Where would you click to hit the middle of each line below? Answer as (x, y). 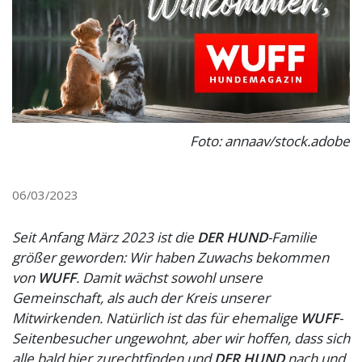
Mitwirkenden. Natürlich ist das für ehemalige (156, 318)
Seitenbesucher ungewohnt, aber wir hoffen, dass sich (181, 339)
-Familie (292, 238)
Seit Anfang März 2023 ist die (105, 238)
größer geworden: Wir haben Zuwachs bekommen (170, 258)
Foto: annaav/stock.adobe (270, 141)
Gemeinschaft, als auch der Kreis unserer (141, 298)
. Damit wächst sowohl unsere (169, 278)
